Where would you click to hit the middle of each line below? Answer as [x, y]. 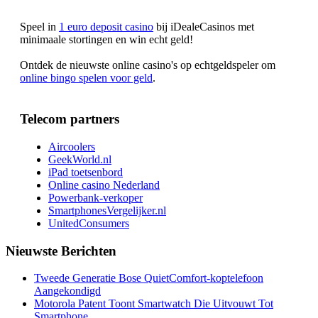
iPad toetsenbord [86, 172]
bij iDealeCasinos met [204, 26]
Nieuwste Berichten [61, 251]
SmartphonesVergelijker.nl [107, 210]
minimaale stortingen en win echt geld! [106, 39]
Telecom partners [70, 119]
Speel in [39, 26]
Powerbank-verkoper [95, 197]
